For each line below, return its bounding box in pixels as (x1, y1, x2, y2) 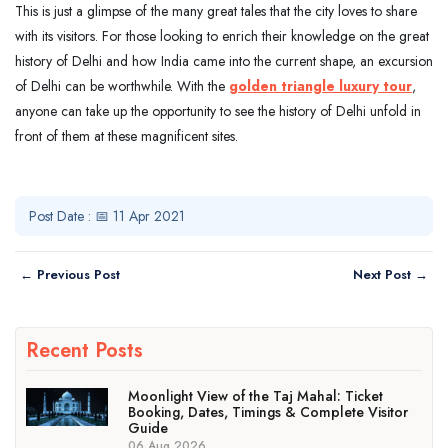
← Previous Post (20, 264, 120, 284)
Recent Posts (26, 335, 143, 365)
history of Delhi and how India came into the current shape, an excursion (15, 50, 433, 71)
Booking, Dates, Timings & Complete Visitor (127, 401, 408, 422)
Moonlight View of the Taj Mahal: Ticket (127, 385, 383, 406)
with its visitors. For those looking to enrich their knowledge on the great (15, 25, 429, 46)
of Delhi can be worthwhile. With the (15, 75, 229, 96)
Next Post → (353, 264, 428, 284)
